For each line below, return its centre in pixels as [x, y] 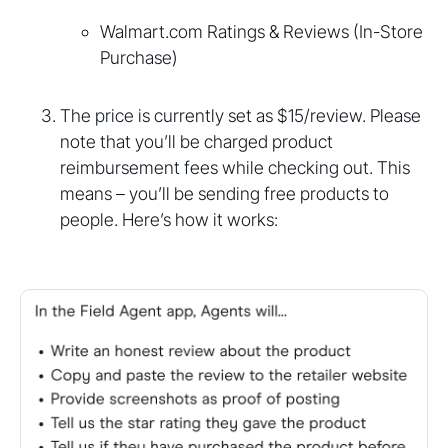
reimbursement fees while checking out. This [235, 168]
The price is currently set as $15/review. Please [240, 116]
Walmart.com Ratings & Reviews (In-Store [261, 32]
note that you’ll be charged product [196, 142]
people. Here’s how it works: [169, 220]
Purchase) [139, 58]
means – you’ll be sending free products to [224, 194]
